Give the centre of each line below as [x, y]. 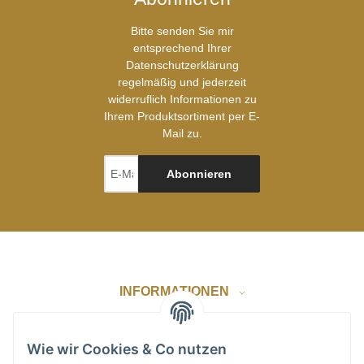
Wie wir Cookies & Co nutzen [127, 349]
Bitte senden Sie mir [182, 31]
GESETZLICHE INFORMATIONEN [175, 347]
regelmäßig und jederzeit [182, 82]
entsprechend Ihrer [182, 48]
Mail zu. [182, 134]
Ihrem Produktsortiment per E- [182, 117]
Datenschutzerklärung [182, 65]
